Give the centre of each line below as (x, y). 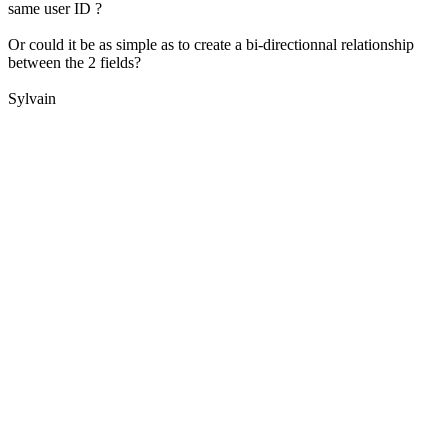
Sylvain (32, 99)
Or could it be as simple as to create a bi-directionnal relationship (211, 45)
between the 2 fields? (74, 63)
